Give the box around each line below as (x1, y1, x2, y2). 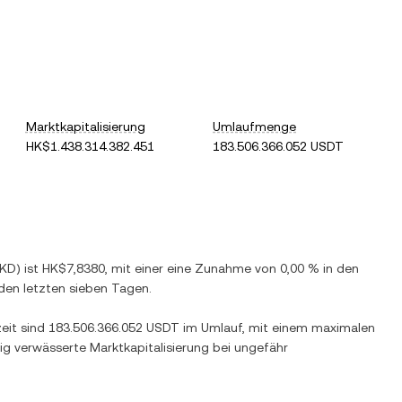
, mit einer (105, 261, 167, 275)
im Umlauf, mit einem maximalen (179, 320, 375, 335)
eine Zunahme (167, 261, 251, 275)
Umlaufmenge (213, 119, 297, 134)
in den (319, 261, 359, 275)
